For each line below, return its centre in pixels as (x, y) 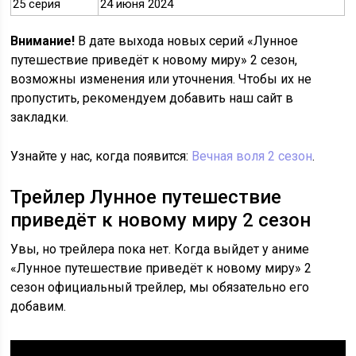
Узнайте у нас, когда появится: (101, 157)
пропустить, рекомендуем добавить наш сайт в (152, 99)
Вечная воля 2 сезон (252, 157)
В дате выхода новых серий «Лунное (187, 41)
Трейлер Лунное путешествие (146, 197)
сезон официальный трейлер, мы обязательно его (160, 288)
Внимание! (43, 41)
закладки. (40, 118)
